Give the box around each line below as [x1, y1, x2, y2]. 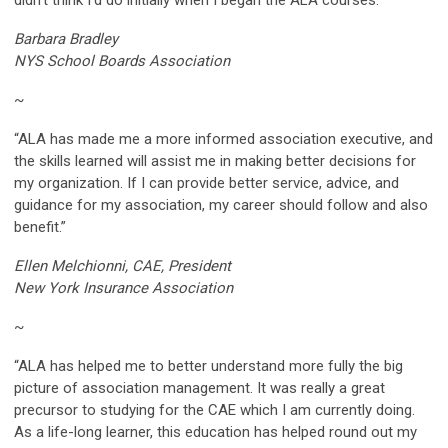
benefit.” [14, 217, 66, 236]
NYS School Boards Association [14, 51, 230, 70]
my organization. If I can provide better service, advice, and [14, 173, 399, 192]
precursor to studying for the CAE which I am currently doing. [14, 400, 415, 419]
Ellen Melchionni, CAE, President [14, 256, 231, 275]
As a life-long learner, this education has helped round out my [14, 422, 417, 441]
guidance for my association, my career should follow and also [14, 195, 428, 214]
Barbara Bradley [14, 29, 118, 48]
